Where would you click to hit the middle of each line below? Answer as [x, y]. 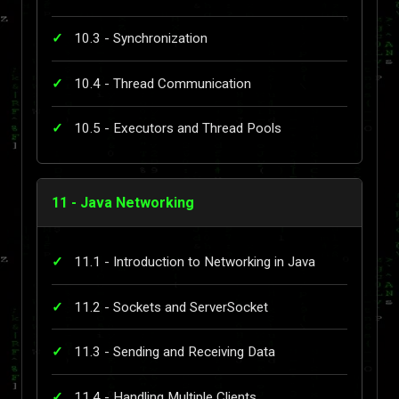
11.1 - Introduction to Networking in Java [195, 262]
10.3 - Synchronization [141, 39]
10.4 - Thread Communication [163, 83]
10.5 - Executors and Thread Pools [178, 129]
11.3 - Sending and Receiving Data [175, 352]
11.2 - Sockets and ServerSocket [171, 307]
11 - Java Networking [123, 203]
